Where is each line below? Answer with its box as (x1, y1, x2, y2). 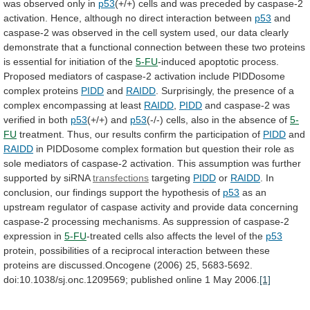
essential (13, 55, 52, 67)
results (112, 128, 141, 140)
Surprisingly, (161, 84, 215, 96)
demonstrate (3, 41, 59, 53)
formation (141, 143, 183, 154)
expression (3, 230, 51, 241)
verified (3, 113, 35, 125)
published (131, 273, 173, 285)
